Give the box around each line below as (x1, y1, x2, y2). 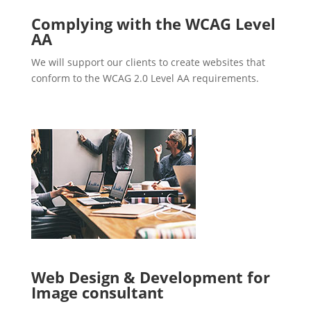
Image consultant (31, 282, 164, 303)
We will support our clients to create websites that (31, 56, 265, 69)
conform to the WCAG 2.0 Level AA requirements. (31, 72, 259, 85)
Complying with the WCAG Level (31, 13, 276, 35)
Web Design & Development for (31, 267, 270, 288)
